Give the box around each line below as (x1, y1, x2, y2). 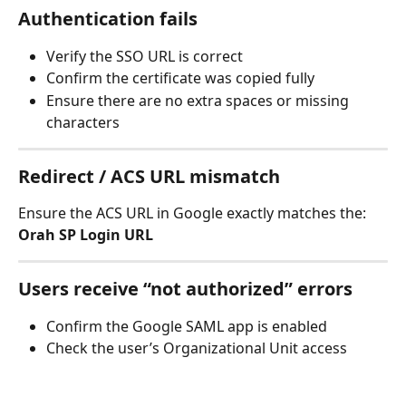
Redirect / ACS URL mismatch (18, 163, 280, 188)
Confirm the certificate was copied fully (46, 68, 314, 89)
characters (46, 111, 120, 132)
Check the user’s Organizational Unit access (46, 337, 347, 358)
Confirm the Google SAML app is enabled (46, 315, 327, 336)
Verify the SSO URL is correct (46, 45, 243, 66)
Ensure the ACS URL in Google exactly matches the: (18, 202, 366, 223)
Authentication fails (18, 5, 198, 31)
